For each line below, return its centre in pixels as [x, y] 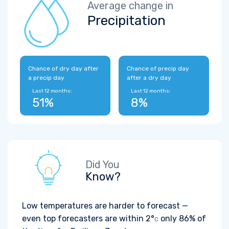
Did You [102, 165]
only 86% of [182, 219]
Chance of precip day [158, 68]
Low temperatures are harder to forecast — [105, 206]
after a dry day [149, 78]
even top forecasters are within [84, 219]
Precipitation [127, 21]
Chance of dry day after [63, 68]
